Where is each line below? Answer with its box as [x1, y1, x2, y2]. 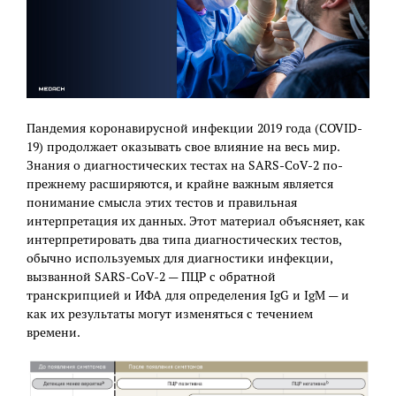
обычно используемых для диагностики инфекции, [27, 250, 332, 267]
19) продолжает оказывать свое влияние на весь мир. [27, 139, 339, 156]
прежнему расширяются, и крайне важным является [27, 176, 333, 193]
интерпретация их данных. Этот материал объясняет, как [27, 213, 365, 230]
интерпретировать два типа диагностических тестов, [27, 232, 341, 248]
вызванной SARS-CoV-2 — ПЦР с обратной [27, 269, 276, 286]
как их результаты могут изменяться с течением [27, 306, 313, 323]
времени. [27, 324, 80, 341]
